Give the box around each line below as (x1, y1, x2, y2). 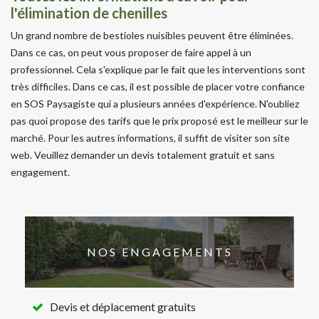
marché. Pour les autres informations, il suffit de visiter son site (11, 131, 290, 144)
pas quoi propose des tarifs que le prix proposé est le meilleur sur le (11, 114, 308, 127)
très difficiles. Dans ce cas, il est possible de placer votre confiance (11, 80, 305, 93)
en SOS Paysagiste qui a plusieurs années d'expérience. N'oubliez (11, 97, 299, 110)
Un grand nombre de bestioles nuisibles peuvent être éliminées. (11, 28, 293, 41)
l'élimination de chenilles (11, 4, 167, 21)
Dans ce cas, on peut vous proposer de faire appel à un (11, 46, 251, 58)
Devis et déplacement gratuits (50, 299, 196, 313)
